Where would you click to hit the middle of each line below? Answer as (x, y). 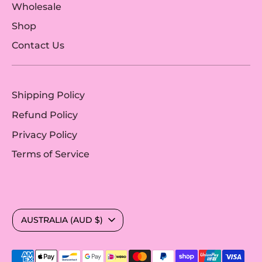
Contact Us (38, 46)
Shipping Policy (48, 95)
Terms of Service (51, 154)
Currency (33, 214)
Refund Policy (45, 115)
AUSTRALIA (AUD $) (62, 220)
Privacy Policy (44, 135)
